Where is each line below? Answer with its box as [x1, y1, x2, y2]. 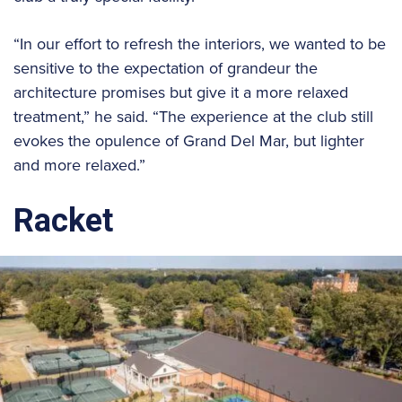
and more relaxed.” [13, 153, 145, 177]
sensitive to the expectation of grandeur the [13, 57, 318, 80]
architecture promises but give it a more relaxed [13, 81, 348, 104]
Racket [13, 202, 113, 240]
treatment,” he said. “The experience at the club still [13, 105, 373, 128]
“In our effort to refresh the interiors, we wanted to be [13, 32, 386, 56]
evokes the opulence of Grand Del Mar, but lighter [13, 129, 364, 153]
